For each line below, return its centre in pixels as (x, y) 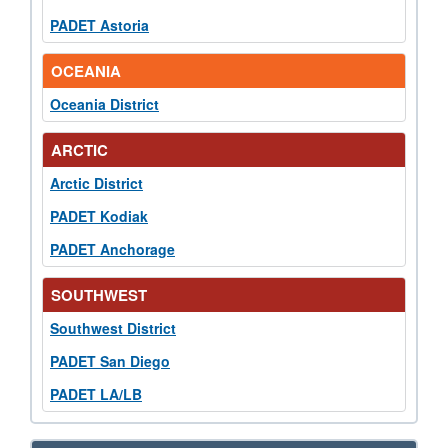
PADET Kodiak (99, 215)
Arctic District (96, 182)
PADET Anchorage (112, 248)
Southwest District (113, 327)
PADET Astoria (99, 24)
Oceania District (104, 103)
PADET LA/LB (96, 393)
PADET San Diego (110, 360)
